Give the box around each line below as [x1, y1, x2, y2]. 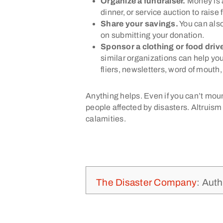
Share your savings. [101, 19, 178, 28]
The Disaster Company [96, 177, 197, 188]
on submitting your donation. [101, 31, 204, 39]
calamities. [86, 114, 126, 123]
